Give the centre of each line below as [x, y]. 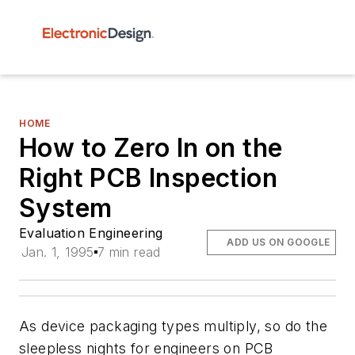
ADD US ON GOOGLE [279, 242]
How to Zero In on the [151, 148]
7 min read [129, 252]
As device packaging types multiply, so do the [173, 326]
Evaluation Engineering [91, 233]
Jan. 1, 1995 [58, 252]
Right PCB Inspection [148, 178]
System [66, 208]
